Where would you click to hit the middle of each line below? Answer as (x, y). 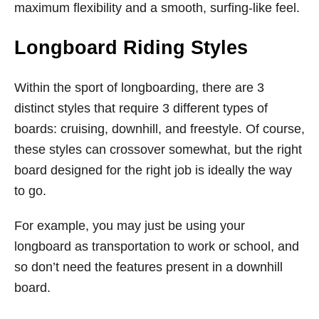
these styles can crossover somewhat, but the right (158, 150)
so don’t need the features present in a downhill (148, 267)
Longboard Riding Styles (131, 48)
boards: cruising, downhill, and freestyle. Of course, (159, 129)
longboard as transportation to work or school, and (157, 246)
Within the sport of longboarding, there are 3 (139, 88)
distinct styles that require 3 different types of (141, 108)
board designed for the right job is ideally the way (153, 170)
